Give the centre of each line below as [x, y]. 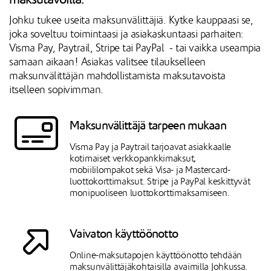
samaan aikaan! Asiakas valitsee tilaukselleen [107, 62]
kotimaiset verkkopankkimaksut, [133, 159]
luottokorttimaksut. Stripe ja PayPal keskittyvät [160, 182]
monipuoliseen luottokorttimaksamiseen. [152, 193]
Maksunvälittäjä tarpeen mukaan [148, 125]
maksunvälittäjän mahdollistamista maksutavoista [117, 76]
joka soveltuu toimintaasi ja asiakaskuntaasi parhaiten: [126, 34]
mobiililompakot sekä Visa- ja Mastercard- [150, 170]
